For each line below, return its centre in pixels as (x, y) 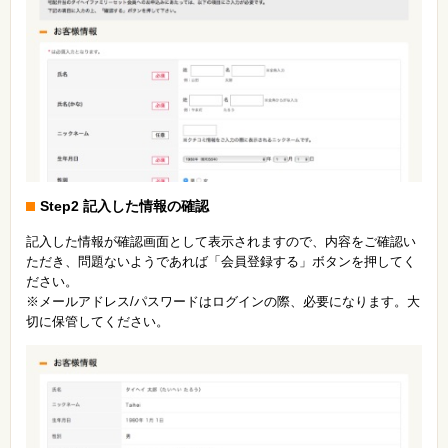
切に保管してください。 (97, 322)
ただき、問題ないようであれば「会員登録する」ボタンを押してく (221, 262)
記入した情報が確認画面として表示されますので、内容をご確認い (221, 242)
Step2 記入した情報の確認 (124, 206)
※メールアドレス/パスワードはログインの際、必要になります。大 (223, 302)
